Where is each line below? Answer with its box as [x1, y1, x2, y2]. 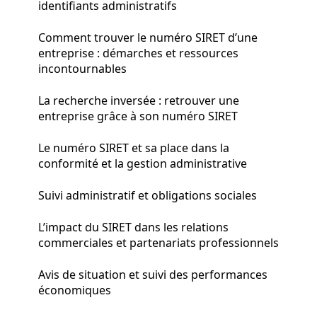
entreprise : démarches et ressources [38, 45, 238, 61]
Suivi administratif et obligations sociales [38, 187, 257, 203]
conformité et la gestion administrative [38, 155, 247, 171]
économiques [38, 282, 111, 298]
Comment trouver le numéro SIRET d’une [38, 29, 258, 45]
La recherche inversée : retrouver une [38, 92, 239, 108]
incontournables [38, 60, 127, 76]
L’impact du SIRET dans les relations [38, 219, 229, 235]
